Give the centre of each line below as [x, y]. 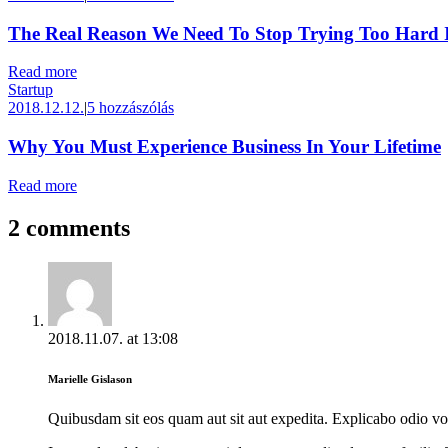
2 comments [69, 227]
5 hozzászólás [130, 108]
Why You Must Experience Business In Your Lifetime [224, 147]
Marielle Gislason [90, 378]
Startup [30, 90]
